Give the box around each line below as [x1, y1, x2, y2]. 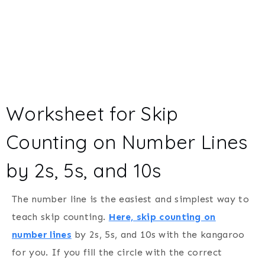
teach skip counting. [12, 211, 109, 222]
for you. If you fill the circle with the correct [12, 246, 222, 258]
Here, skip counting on [108, 211, 216, 222]
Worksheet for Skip [6, 101, 179, 125]
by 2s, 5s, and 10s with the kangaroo [71, 228, 245, 240]
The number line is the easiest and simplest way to [12, 193, 250, 205]
